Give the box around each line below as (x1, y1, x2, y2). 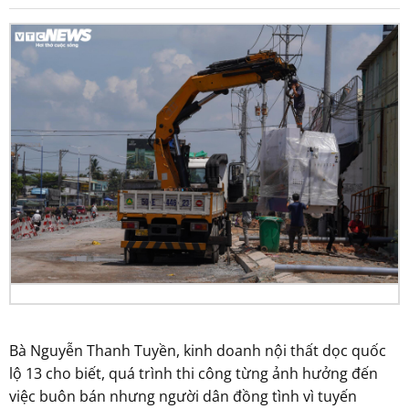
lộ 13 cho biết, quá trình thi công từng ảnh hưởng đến (9, 362, 378, 383)
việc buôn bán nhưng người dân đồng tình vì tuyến (9, 385, 357, 406)
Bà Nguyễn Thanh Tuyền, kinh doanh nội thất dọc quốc (9, 340, 386, 361)
